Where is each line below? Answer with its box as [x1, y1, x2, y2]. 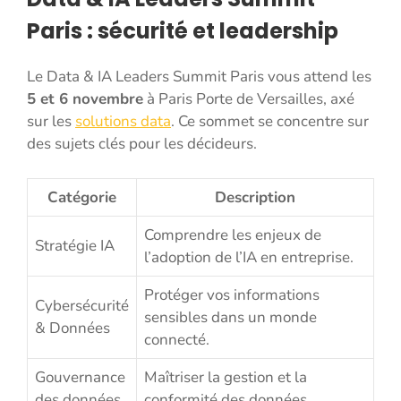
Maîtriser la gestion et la [144, 366, 307, 388]
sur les [27, 111, 75, 132]
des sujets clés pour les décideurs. [27, 133, 257, 155]
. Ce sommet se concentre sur [171, 111, 369, 132]
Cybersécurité [35, 294, 129, 316]
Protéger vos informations [144, 284, 320, 305]
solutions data [75, 111, 171, 132]
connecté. [144, 328, 209, 350]
